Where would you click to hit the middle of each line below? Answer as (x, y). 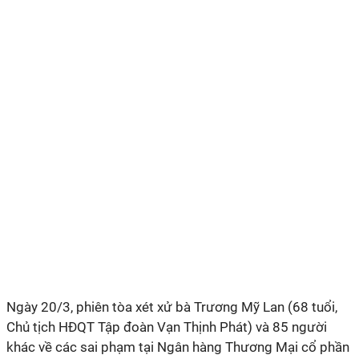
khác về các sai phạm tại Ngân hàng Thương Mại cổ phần (178, 347)
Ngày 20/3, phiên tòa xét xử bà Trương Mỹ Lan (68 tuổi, (172, 307)
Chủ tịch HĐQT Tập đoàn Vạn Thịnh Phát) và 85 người (167, 327)
